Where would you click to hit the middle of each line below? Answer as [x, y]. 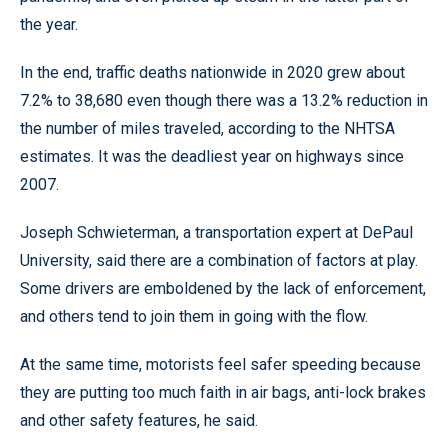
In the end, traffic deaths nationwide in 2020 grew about [212, 72]
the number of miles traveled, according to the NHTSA [207, 128]
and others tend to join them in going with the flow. [194, 316]
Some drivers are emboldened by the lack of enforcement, [223, 288]
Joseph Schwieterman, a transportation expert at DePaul [216, 232]
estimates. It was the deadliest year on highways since [212, 156]
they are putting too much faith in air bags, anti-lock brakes [223, 392]
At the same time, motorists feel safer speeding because [220, 364]
